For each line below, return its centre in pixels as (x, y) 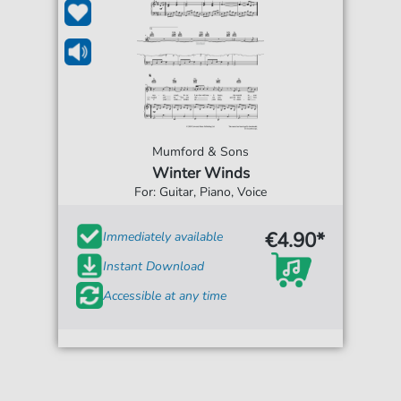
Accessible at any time (165, 295)
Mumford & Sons (200, 152)
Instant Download (154, 266)
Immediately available (163, 236)
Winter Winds (200, 173)
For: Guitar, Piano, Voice (200, 192)
